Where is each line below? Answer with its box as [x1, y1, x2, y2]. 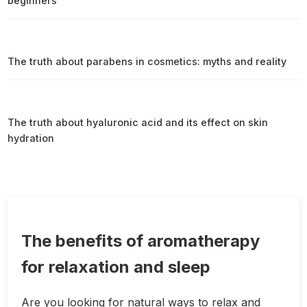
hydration [8, 132, 55, 144]
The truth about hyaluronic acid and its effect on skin [8, 116, 269, 128]
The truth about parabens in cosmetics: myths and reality [8, 55, 287, 67]
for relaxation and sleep [21, 256, 211, 277]
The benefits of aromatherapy [21, 230, 260, 251]
